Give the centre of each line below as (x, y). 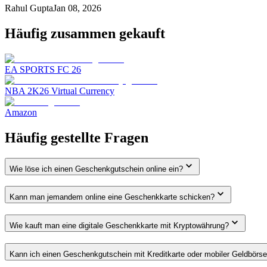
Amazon (21, 112)
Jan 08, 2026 (77, 8)
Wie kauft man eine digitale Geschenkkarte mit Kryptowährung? (119, 226)
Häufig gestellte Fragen (77, 137)
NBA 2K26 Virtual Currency (60, 91)
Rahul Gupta (29, 8)
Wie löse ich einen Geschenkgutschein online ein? (96, 169)
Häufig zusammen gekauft (85, 33)
